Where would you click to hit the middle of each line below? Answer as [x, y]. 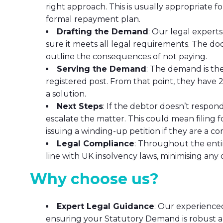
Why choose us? [94, 179]
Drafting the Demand [103, 32]
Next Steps [80, 106]
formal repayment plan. [93, 19]
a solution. [66, 94]
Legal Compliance [96, 144]
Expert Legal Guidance [106, 206]
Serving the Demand [102, 69]
